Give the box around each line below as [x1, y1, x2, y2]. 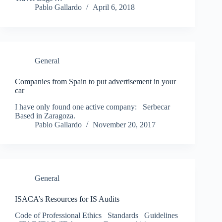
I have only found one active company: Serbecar [15, 103, 170, 111]
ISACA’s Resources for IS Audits [15, 195, 119, 204]
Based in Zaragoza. [15, 111, 79, 120]
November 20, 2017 [93, 120, 156, 129]
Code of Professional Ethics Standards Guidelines [15, 211, 178, 220]
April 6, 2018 [93, 3, 135, 12]
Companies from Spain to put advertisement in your [15, 77, 176, 86]
